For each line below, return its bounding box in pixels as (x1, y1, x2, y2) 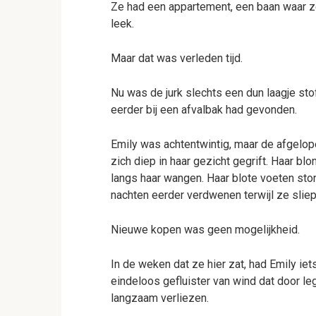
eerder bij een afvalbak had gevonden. (111, 103, 297, 116)
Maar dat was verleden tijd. (111, 51, 243, 65)
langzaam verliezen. (111, 291, 209, 305)
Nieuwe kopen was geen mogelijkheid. (111, 223, 300, 236)
